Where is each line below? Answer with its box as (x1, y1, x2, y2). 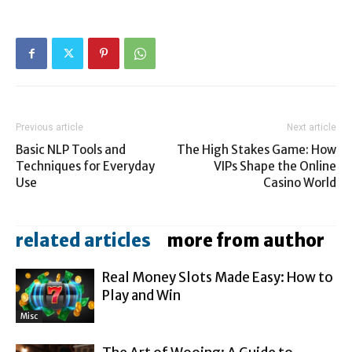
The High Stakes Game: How (177, 141, 336, 157)
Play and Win (102, 286, 181, 304)
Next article (287, 121, 336, 133)
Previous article (16, 121, 83, 133)
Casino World (263, 174, 336, 190)
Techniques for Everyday (16, 158, 155, 174)
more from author (167, 229, 324, 251)
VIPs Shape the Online (214, 158, 336, 174)
